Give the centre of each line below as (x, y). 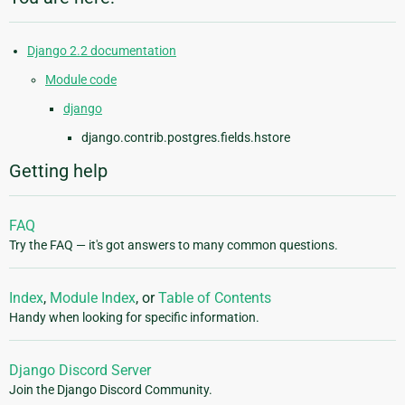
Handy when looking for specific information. (134, 318)
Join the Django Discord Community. (111, 390)
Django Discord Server (80, 371)
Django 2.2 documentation (102, 51)
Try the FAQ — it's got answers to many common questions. (174, 245)
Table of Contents (215, 298)
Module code (81, 80)
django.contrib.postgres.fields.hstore (186, 138)
